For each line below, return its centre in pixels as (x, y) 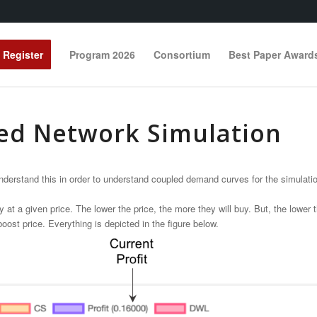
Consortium (182, 54)
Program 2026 (102, 54)
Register (23, 54)
